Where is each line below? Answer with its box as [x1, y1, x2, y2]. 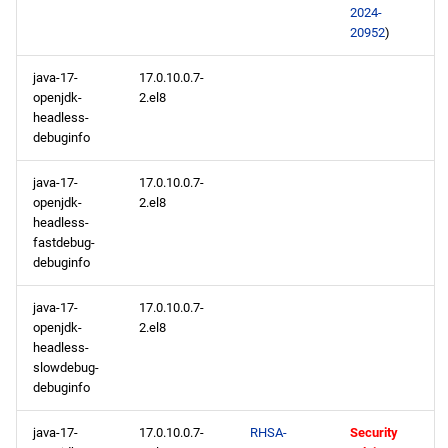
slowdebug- [33, 360, 99, 375]
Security [350, 425, 398, 440]
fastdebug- [33, 235, 95, 250]
